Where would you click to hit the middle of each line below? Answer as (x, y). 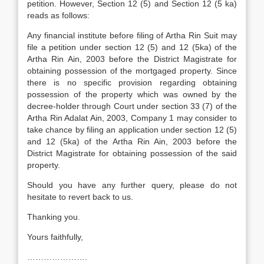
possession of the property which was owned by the (132, 94)
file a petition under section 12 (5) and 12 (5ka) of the (132, 47)
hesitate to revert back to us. (80, 197)
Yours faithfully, (55, 237)
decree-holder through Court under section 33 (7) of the (132, 106)
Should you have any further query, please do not (132, 185)
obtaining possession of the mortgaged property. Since (132, 71)
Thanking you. (54, 217)
